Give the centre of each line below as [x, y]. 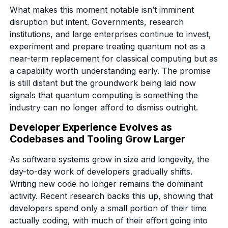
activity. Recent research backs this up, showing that [111, 196]
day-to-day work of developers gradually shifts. [101, 171]
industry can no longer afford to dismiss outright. [104, 107]
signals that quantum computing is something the [104, 95]
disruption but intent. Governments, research [97, 22]
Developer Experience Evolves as [91, 127]
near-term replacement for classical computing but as [114, 58]
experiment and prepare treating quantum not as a [108, 46]
